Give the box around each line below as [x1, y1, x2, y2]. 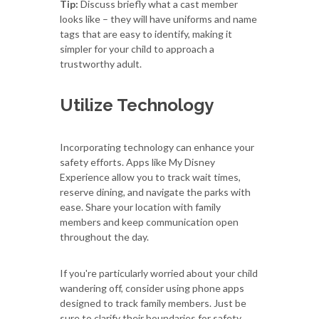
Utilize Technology [60, 94, 214, 115]
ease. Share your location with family [60, 200, 221, 213]
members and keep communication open [60, 215, 239, 228]
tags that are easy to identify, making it [60, 27, 232, 40]
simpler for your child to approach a [60, 42, 214, 55]
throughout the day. [60, 230, 149, 243]
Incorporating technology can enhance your [60, 140, 254, 153]
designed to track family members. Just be [60, 296, 246, 309]
